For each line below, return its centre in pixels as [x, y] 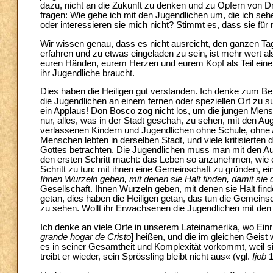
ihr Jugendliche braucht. [87, 73]
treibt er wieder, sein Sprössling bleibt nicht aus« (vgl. [146, 256]
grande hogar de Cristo [86, 237]
